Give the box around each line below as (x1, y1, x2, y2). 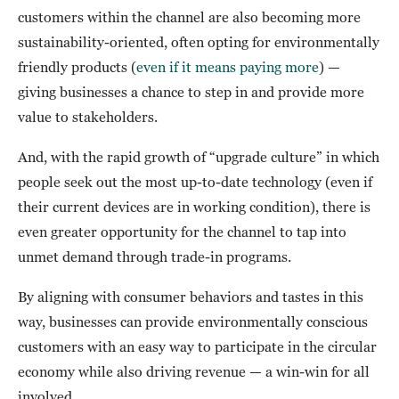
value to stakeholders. (18, 109, 158, 126)
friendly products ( (18, 59, 136, 76)
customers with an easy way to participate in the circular (18, 338, 377, 355)
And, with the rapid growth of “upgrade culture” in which (18, 149, 379, 166)
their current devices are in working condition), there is (18, 199, 370, 216)
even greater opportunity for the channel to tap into (18, 224, 346, 240)
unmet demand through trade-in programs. (18, 248, 291, 265)
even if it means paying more (136, 59, 319, 76)
